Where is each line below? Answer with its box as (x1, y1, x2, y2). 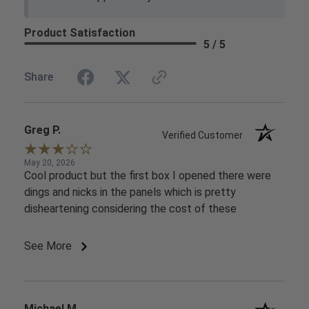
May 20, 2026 (24, 157, 75, 168)
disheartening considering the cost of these (24, 201, 237, 215)
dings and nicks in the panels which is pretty (24, 185, 236, 199)
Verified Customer (162, 129, 250, 141)
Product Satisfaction (24, 26, 135, 39)
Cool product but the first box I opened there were (24, 168, 271, 182)
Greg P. (24, 123, 61, 137)
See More (24, 239, 74, 252)
